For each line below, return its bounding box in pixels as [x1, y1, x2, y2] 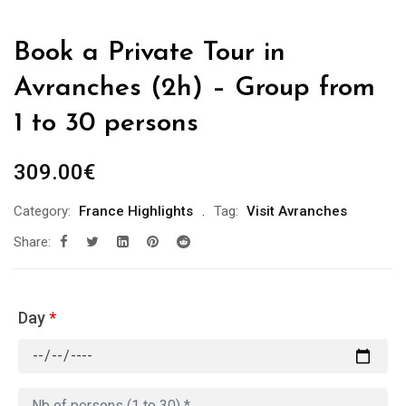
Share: [14, 234, 51, 251]
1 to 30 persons [14, 110, 198, 139]
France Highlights [79, 203, 193, 220]
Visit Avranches [246, 203, 347, 220]
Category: [14, 203, 71, 220]
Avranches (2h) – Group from [14, 74, 375, 103]
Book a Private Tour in [14, 39, 285, 68]
